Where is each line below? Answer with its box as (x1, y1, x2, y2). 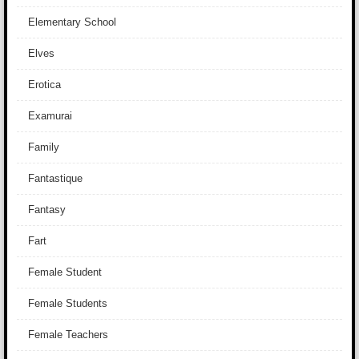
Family (28, 141, 59, 153)
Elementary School (28, 16, 116, 28)
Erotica (28, 79, 61, 91)
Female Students (28, 297, 107, 309)
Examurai (28, 110, 72, 122)
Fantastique (28, 172, 83, 184)
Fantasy (28, 204, 66, 216)
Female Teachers (28, 329, 108, 341)
